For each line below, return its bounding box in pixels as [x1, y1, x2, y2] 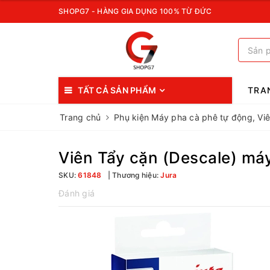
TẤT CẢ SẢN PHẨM [78, 85, 156, 95]
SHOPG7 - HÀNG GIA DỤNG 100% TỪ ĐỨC [58, 7, 212, 16]
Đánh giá [58, 188, 95, 198]
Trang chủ [60, 112, 101, 122]
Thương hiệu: [110, 171, 161, 180]
